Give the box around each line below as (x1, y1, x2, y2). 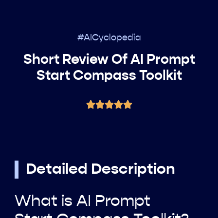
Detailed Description (26, 162, 175, 178)
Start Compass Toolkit (36, 69, 182, 83)
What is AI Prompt (15, 194, 150, 210)
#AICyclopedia (77, 34, 141, 43)
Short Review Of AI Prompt (23, 53, 195, 67)
